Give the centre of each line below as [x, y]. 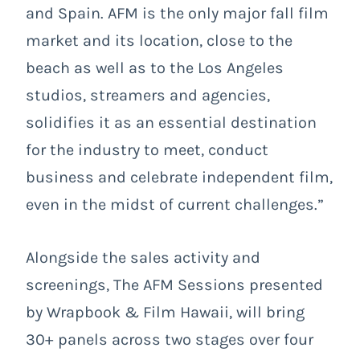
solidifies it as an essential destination [171, 122]
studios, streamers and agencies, [148, 95]
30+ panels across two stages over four [170, 339]
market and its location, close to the [159, 40]
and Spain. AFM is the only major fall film [177, 13]
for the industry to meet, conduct [147, 149]
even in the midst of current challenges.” [175, 204]
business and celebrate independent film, [179, 177]
